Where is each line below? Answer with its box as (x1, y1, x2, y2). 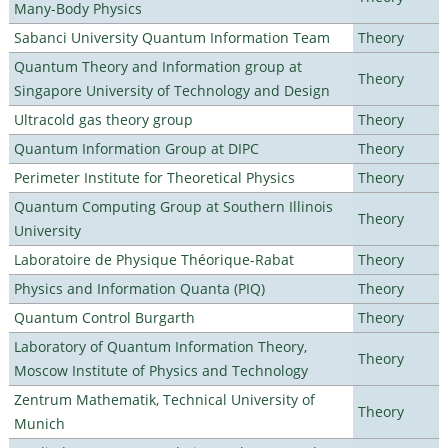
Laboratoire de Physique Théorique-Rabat (13, 249, 294, 269)
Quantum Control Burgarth (13, 307, 195, 327)
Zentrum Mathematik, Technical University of (13, 389, 315, 409)
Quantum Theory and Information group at (13, 56, 302, 76)
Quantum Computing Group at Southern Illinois (13, 196, 333, 216)
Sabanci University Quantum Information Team (13, 27, 330, 47)
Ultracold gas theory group (13, 109, 193, 129)
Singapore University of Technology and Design (13, 80, 330, 100)
